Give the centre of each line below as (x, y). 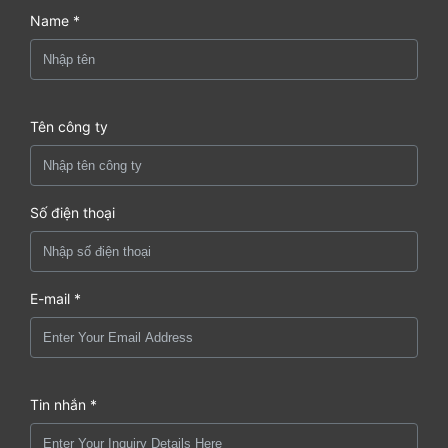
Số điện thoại (72, 212)
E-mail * (55, 298)
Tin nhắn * (63, 404)
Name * (55, 20)
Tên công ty (69, 126)
